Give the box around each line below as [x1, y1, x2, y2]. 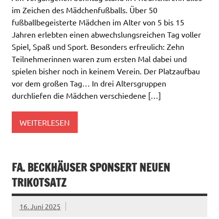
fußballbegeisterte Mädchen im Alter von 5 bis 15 [12, 17, 184, 27]
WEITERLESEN [20, 117, 70, 127]
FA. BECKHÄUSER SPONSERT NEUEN [12, 160, 170, 175]
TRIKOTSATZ [12, 175, 66, 191]
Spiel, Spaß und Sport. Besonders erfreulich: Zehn [12, 42, 184, 52]
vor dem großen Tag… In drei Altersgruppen [12, 78, 166, 88]
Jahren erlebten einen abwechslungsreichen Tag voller [12, 29, 201, 40]
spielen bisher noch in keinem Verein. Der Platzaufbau [12, 66, 200, 76]
